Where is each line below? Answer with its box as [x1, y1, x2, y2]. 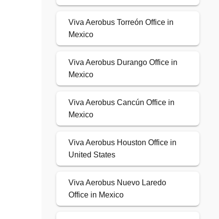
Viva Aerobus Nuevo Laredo [68, 178, 166, 187]
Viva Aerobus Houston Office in [68, 138, 176, 147]
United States [68, 151, 115, 159]
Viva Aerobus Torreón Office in [68, 18, 174, 27]
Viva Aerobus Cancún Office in [68, 98, 175, 107]
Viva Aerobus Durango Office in [68, 58, 177, 67]
